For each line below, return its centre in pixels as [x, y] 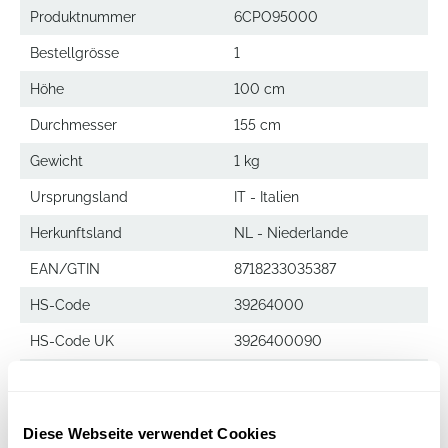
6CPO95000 [276, 17]
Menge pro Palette [91, 377]
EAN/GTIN [65, 269]
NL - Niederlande [291, 233]
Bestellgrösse [74, 53]
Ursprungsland [79, 197]
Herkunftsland [76, 233]
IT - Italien [266, 197]
